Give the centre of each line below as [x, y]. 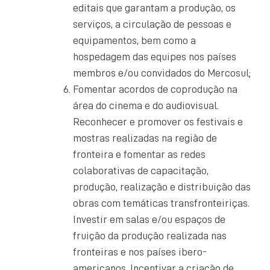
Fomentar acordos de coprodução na [155, 89]
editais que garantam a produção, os [154, 8]
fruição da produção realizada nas [150, 235]
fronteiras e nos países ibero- [140, 252]
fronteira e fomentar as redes [139, 154]
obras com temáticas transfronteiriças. [161, 203]
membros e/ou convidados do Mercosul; [162, 73]
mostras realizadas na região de [145, 138]
